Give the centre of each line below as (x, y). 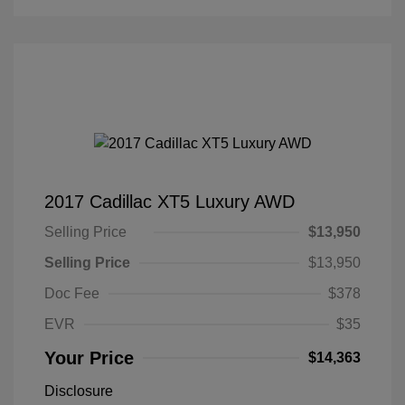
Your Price (89, 358)
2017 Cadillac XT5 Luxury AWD (170, 201)
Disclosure (79, 391)
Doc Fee (72, 293)
